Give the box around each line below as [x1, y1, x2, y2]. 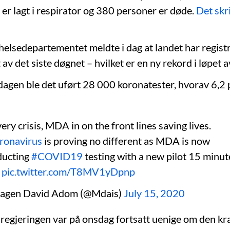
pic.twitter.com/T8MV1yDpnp [2, 165, 135, 178]
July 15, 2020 [124, 186, 185, 199]
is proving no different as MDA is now [42, 134, 210, 147]
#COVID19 [31, 149, 83, 162]
